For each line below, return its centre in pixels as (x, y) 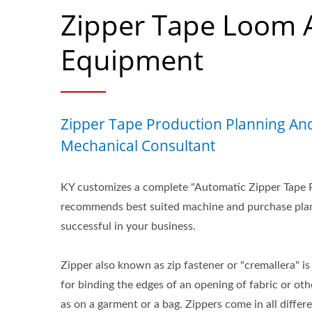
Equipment (132, 60)
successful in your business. (128, 226)
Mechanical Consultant (138, 146)
